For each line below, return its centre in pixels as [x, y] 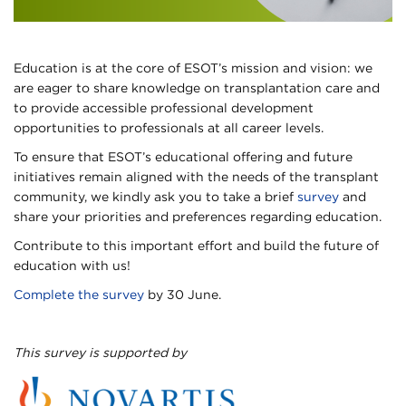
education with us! [72, 265]
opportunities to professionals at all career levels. [169, 127]
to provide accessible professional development [164, 107]
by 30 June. [183, 294]
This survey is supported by [100, 352]
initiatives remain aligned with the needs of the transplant [196, 176]
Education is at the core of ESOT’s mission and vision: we [193, 68]
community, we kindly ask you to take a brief [155, 196]
